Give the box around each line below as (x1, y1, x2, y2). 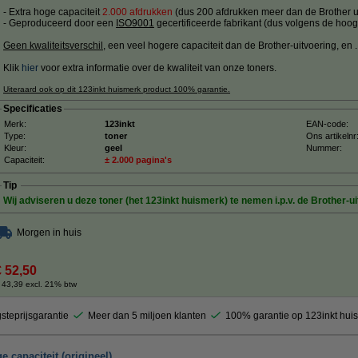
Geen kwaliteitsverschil (3, 40, 103, 51)
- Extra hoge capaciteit (3, 6, 102, 18)
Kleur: (4, 143, 26, 153)
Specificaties (3, 103, 62, 114)
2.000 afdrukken (102, 6, 173, 18)
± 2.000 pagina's (105, 155, 172, 165)
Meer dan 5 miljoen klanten (88, 310, 206, 321)
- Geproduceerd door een (3, 18, 116, 29)
